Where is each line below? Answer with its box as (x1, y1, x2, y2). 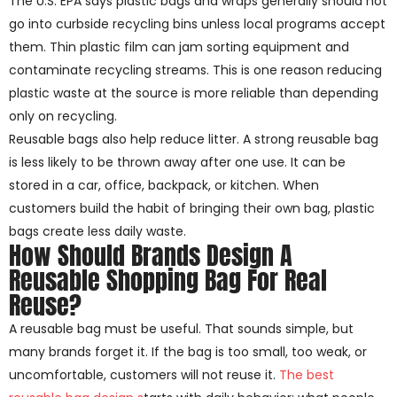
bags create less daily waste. (9, 222, 186, 241)
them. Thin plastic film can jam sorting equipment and (9, 38, 349, 57)
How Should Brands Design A (9, 237, 292, 275)
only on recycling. (9, 107, 117, 126)
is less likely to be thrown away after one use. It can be (9, 153, 346, 172)
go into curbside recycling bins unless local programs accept (9, 15, 385, 34)
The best (279, 366, 334, 385)
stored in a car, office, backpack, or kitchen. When (9, 176, 319, 195)
